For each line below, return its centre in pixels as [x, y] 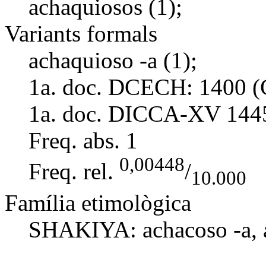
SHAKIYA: [85, 229]
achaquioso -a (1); [113, 60]
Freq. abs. [74, 140]
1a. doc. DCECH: [111, 87]
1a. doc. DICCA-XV [124, 113]
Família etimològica [98, 202]
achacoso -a [197, 229]
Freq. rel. [71, 171]
